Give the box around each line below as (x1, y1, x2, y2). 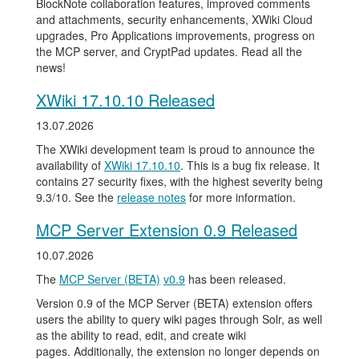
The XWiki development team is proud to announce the (36, 141, 315, 157)
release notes (117, 189, 186, 205)
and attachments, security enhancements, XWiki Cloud (36, 11, 313, 27)
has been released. (185, 271, 286, 287)
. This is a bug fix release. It (180, 157, 320, 173)
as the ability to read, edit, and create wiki (36, 327, 246, 343)
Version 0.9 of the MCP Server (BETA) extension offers (36, 295, 313, 311)
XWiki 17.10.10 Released (36, 88, 215, 111)
